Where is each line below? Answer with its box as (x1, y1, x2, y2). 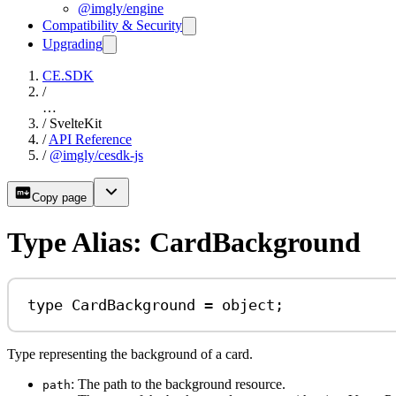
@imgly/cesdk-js (49, 148, 143, 164)
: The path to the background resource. (71, 377, 286, 392)
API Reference (49, 132, 132, 148)
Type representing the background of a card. (7, 346, 253, 362)
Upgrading (42, 36, 103, 52)
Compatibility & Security (42, 18, 182, 34)
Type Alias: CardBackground (7, 225, 361, 258)
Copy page (32, 191, 87, 205)
